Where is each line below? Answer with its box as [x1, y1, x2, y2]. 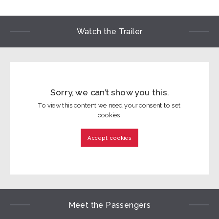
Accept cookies [87, 134, 132, 141]
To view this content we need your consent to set [38, 101, 181, 109]
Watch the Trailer [76, 27, 143, 36]
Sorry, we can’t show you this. [50, 87, 169, 97]
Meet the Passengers [68, 200, 151, 210]
